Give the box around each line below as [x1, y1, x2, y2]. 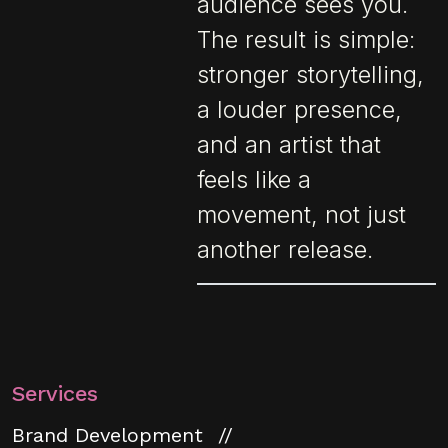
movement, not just [197, 199, 407, 229]
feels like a [197, 164, 312, 194]
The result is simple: [197, 24, 416, 54]
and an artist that [197, 129, 382, 159]
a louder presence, [197, 94, 403, 124]
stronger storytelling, [197, 59, 425, 89]
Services [12, 380, 98, 406]
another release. [197, 234, 374, 264]
